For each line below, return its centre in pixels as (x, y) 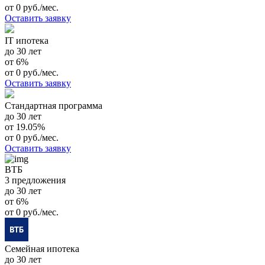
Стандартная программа (54, 105)
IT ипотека (27, 40)
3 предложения (35, 180)
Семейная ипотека (42, 248)
